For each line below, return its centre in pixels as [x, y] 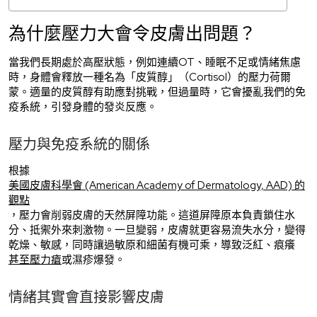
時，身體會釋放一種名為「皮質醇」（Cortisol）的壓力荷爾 [150, 77]
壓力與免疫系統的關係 [79, 144]
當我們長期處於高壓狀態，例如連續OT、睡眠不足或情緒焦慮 [155, 62]
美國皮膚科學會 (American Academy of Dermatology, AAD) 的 [157, 185]
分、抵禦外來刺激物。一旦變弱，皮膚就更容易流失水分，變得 [157, 230]
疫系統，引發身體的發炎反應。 [83, 106]
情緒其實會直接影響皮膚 [86, 297]
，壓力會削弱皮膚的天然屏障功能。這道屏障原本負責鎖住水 [152, 215]
